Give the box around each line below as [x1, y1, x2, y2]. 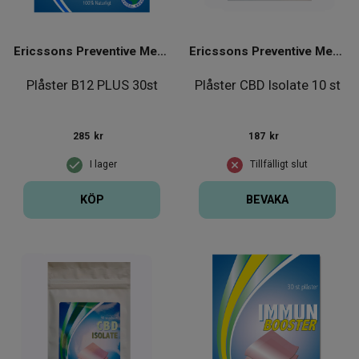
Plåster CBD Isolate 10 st [194, 77, 341, 94]
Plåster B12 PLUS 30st [26, 77, 158, 94]
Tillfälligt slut [250, 159, 308, 171]
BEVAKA [246, 192, 288, 207]
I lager [90, 159, 117, 171]
